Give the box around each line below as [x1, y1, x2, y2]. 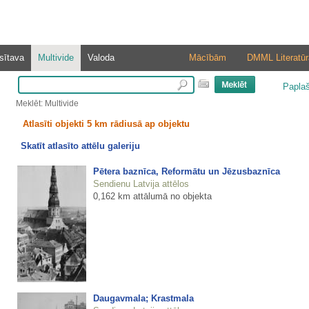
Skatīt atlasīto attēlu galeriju [20, 141, 140, 152]
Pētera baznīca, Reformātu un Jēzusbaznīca [92, 166, 280, 177]
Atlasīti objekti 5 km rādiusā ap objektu [22, 119, 190, 129]
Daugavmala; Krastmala [92, 292, 194, 303]
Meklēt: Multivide [15, 99, 79, 108]
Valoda [87, 52, 114, 63]
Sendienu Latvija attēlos [92, 178, 189, 189]
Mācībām [188, 52, 226, 63]
